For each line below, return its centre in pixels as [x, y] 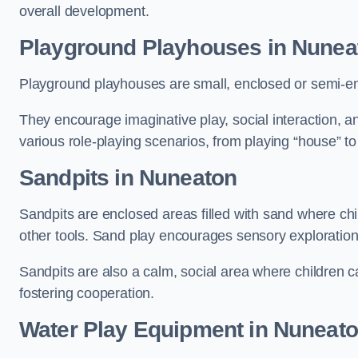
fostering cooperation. [87, 293]
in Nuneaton [173, 178]
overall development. [84, 11]
